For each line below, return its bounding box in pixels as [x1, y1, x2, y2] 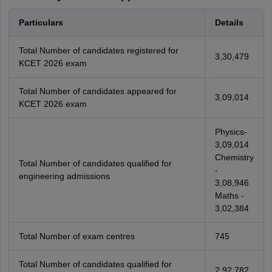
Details [214, 18, 243, 27]
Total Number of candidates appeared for [18, 86, 177, 96]
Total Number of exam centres [18, 231, 135, 241]
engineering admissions [18, 171, 110, 181]
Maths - [214, 191, 244, 200]
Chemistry [214, 152, 254, 162]
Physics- [214, 127, 247, 137]
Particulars [18, 18, 63, 27]
